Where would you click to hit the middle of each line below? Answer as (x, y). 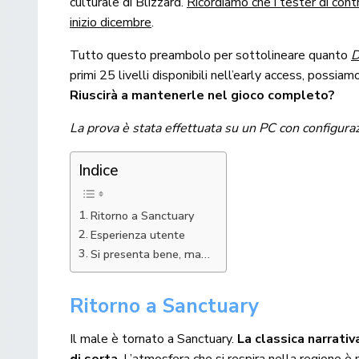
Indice (99, 171)
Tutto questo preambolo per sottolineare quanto (211, 56)
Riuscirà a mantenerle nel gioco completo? (203, 96)
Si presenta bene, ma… (150, 254)
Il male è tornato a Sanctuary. (154, 339)
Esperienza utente (137, 235)
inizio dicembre (111, 23)
